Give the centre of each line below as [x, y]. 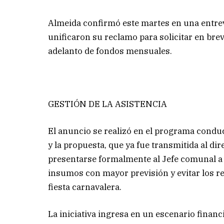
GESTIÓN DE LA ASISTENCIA [108, 104]
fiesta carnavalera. [85, 187]
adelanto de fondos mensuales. [110, 51]
